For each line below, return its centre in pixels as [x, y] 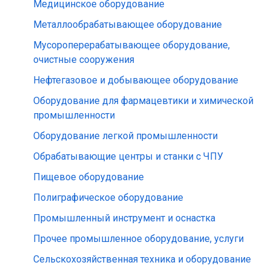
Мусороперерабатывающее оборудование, [132, 45]
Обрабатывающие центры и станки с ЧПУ [128, 156]
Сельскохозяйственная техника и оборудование [142, 259]
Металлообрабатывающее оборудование [128, 24]
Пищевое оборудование [89, 177]
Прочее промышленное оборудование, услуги [139, 239]
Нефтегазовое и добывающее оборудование [136, 80]
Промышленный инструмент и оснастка [124, 218]
